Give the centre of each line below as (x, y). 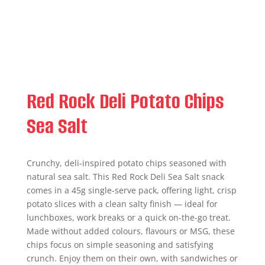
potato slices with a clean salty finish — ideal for (122, 204)
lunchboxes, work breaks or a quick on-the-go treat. (128, 217)
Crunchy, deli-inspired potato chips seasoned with (126, 163)
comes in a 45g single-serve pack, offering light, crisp (131, 190)
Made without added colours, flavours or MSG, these (130, 231)
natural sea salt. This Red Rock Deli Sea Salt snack (125, 177)
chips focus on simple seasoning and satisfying (120, 245)
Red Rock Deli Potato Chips (125, 101)
